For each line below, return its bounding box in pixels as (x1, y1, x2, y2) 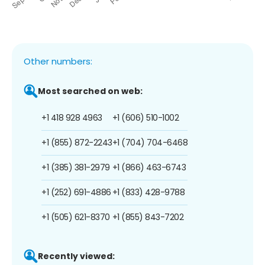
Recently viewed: (38, 250, 115, 262)
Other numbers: (24, 54, 92, 67)
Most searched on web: (38, 85, 143, 97)
